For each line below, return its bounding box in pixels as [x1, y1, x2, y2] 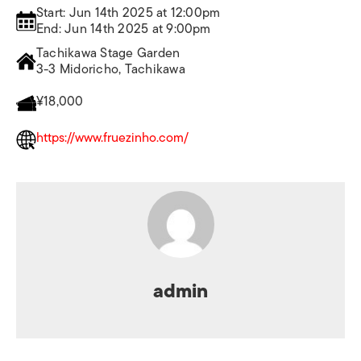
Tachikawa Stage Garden [36, 42, 180, 64]
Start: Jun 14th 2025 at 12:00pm [36, 2, 221, 23]
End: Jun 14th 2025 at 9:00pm [36, 18, 211, 39]
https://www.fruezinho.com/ [36, 127, 189, 148]
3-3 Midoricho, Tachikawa [36, 58, 185, 80]
